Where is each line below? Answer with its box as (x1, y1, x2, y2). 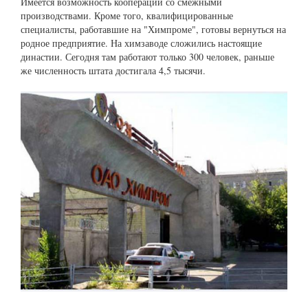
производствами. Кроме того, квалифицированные (21, 9, 233, 23)
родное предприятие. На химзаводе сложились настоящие (21, 36, 262, 50)
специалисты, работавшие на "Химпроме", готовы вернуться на (21, 23, 286, 36)
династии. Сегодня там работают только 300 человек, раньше (21, 50, 274, 64)
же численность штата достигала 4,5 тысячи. (21, 64, 206, 78)
